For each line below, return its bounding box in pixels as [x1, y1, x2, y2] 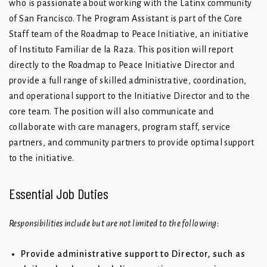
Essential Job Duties [9, 185, 108, 203]
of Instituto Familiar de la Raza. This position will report [9, 45, 234, 55]
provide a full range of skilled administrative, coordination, [9, 76, 247, 86]
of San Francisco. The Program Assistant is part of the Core [9, 14, 243, 24]
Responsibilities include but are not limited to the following [9, 219, 217, 229]
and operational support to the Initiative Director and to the [9, 91, 250, 101]
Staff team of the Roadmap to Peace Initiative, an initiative [9, 29, 249, 39]
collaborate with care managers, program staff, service [9, 122, 231, 132]
